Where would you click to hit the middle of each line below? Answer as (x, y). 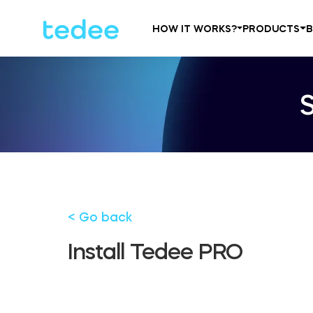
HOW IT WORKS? (195, 28)
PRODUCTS (271, 28)
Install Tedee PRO (155, 252)
